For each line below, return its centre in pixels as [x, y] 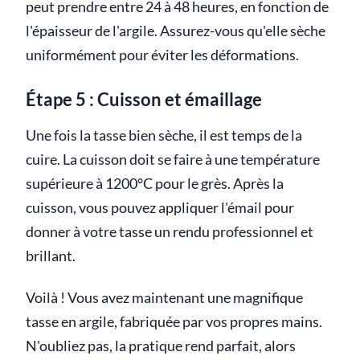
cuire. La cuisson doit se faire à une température [173, 160]
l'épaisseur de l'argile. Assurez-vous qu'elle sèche [176, 31]
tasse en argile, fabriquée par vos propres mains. [174, 322]
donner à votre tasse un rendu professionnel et [170, 232]
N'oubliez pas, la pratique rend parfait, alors [161, 346]
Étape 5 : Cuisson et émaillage [144, 99]
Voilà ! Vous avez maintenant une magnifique [164, 298]
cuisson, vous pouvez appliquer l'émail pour [160, 208]
